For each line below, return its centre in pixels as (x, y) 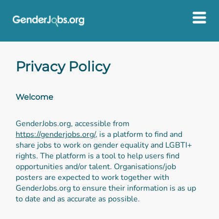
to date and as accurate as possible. (78, 199)
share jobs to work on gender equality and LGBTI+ (104, 145)
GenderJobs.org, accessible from (73, 123)
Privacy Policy (63, 66)
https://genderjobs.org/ (55, 134)
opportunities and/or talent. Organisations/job (96, 166)
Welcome (34, 97)
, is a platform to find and (139, 134)
